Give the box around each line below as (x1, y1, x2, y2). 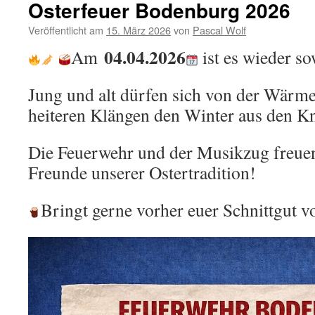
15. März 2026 (106, 22, 171, 38)
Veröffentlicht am (28, 22, 103, 38)
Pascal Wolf (193, 22, 246, 38)
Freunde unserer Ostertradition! (28, 160, 256, 185)
